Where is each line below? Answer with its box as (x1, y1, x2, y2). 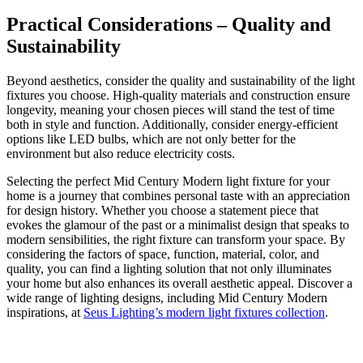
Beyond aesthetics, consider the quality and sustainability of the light (6, 73, 355, 88)
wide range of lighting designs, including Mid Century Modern (6, 290, 327, 305)
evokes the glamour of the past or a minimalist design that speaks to (6, 217, 349, 232)
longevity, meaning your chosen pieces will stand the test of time (6, 102, 335, 117)
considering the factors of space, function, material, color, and (6, 246, 319, 261)
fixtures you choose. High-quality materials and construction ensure (6, 88, 350, 102)
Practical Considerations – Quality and (6, 13, 331, 35)
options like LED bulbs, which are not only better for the (6, 131, 296, 146)
